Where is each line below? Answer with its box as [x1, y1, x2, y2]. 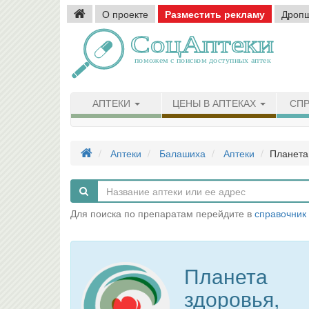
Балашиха [159, 146, 206, 160]
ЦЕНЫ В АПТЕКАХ [172, 98, 259, 109]
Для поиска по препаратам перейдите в [70, 206, 255, 220]
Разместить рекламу [165, 7, 265, 21]
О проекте [102, 7, 148, 21]
